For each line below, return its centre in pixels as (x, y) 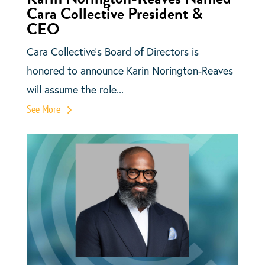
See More (44, 109)
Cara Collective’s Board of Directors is (112, 52)
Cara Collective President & (114, 14)
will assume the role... (75, 90)
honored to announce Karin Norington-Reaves (130, 71)
